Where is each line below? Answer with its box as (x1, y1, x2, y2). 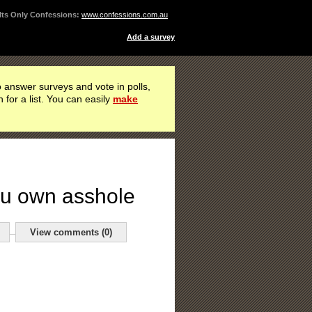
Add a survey (127, 33, 175, 41)
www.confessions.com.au (81, 10, 168, 19)
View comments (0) (30, 227, 112, 237)
